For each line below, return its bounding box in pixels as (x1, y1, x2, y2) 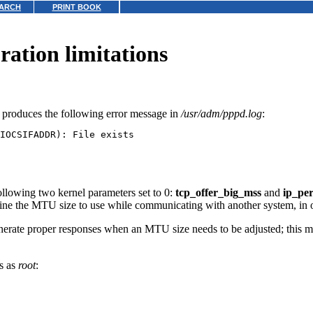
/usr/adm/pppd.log (181, 107, 262, 119)
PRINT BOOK (52, 3, 101, 11)
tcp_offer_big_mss (175, 186, 261, 198)
